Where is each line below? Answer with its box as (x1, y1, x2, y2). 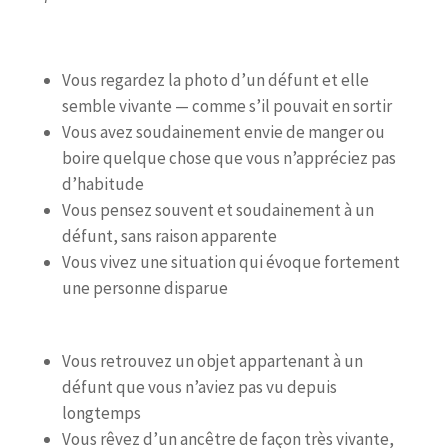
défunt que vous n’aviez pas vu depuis (61, 376, 337, 399)
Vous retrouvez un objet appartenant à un (61, 350, 363, 373)
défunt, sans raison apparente (61, 225, 277, 248)
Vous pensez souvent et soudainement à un (61, 199, 374, 222)
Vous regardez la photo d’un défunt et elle (61, 69, 369, 92)
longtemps (61, 402, 141, 425)
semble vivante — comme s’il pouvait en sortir (61, 95, 392, 118)
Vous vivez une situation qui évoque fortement (61, 251, 400, 274)
